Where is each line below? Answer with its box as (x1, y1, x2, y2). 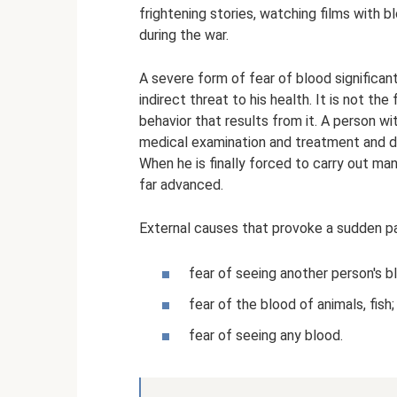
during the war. (139, 26, 229, 43)
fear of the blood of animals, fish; (189, 296, 394, 314)
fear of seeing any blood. (189, 327, 343, 345)
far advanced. (139, 175, 223, 193)
